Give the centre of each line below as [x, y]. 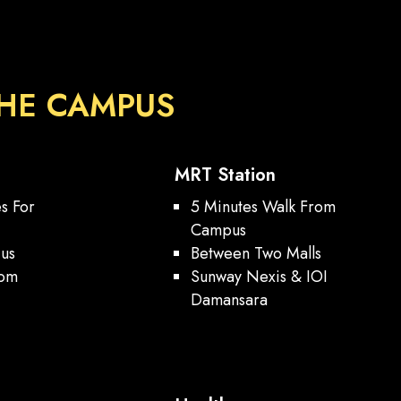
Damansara [230, 300]
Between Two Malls [256, 254]
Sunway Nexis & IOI [260, 277]
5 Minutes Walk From [264, 207]
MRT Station [226, 175]
